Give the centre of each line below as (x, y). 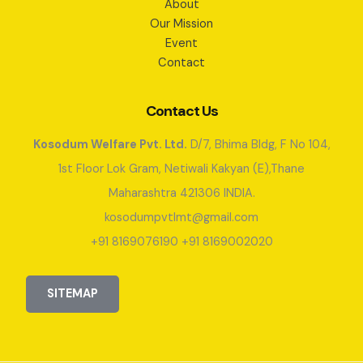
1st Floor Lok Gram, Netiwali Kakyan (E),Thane (181, 169)
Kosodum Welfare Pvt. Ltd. (110, 145)
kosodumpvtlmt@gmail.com (181, 218)
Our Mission (181, 24)
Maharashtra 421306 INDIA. (181, 194)
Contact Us (181, 111)
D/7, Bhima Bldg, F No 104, (258, 145)
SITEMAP (73, 294)
